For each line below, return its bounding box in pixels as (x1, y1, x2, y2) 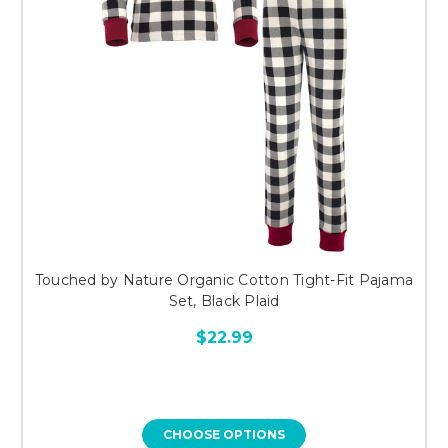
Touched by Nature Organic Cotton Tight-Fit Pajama (34, 270, 414, 289)
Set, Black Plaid (168, 291, 280, 310)
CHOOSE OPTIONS (163, 426, 285, 442)
